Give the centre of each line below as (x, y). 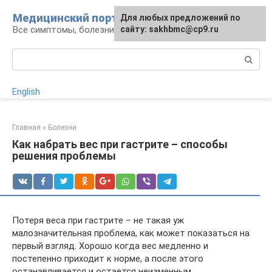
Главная (26, 127)
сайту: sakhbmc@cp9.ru (169, 29)
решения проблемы (64, 156)
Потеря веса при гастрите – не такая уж (98, 220)
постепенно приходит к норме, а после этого (108, 259)
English (26, 92)
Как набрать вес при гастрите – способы (120, 144)
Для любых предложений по (180, 18)
